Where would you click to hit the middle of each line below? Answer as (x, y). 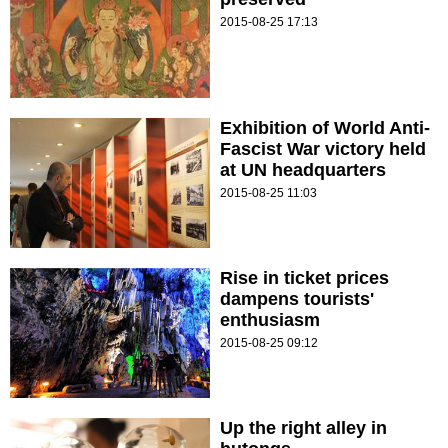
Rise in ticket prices (304, 278)
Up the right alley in (303, 428)
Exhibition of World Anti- (325, 128)
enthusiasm (270, 320)
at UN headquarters (303, 170)
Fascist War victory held (323, 149)
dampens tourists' (297, 299)
